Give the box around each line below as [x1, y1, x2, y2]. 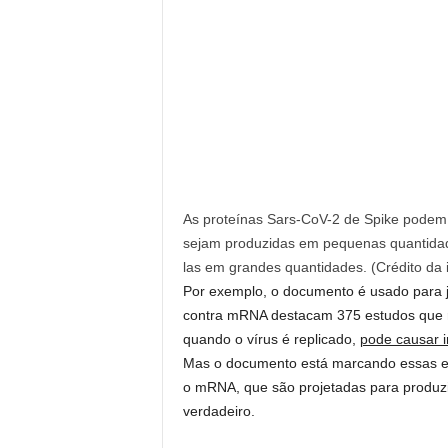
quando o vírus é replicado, [182, 330, 360, 347]
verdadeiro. [182, 402, 255, 419]
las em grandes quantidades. [182, 258, 371, 275]
